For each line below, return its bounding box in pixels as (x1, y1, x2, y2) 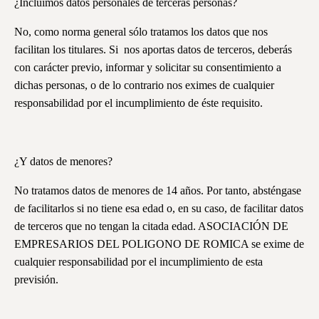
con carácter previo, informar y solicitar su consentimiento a (14, 61, 281, 74)
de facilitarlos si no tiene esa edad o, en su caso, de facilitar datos (14, 202, 303, 215)
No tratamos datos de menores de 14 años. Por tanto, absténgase (14, 184, 301, 197)
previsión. (14, 273, 58, 286)
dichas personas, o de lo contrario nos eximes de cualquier (14, 79, 274, 92)
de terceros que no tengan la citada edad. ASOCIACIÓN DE (14, 220, 288, 233)
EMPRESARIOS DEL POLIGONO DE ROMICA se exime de (14, 238, 304, 251)
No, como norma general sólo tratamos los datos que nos (14, 26, 268, 38)
